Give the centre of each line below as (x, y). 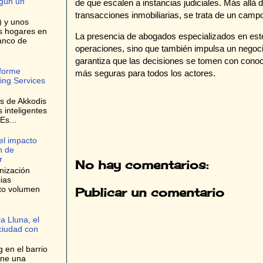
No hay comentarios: (142, 164)
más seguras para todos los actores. (145, 73)
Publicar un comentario (150, 192)
